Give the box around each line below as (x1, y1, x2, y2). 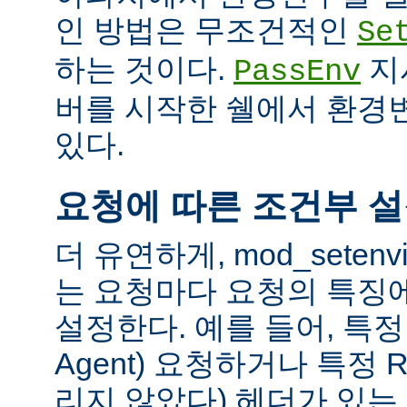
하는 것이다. (55, 51, 233, 86)
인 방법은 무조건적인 (55, 12, 357, 47)
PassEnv (233, 54, 361, 89)
